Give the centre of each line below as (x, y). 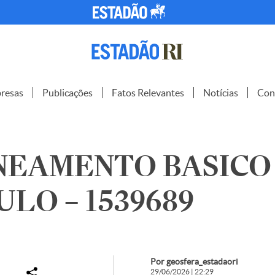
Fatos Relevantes (148, 93)
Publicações (68, 93)
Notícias (221, 93)
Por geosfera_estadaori (194, 261)
